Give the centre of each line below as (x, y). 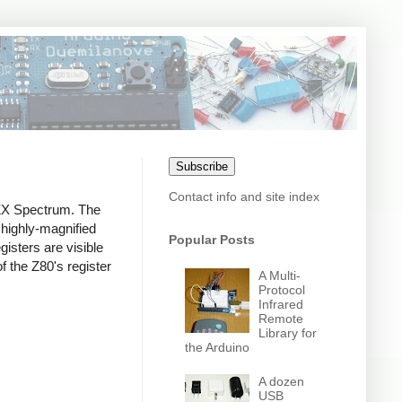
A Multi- (280, 275)
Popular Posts (212, 240)
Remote (281, 318)
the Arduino (217, 347)
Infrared (281, 304)
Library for (288, 332)
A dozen (282, 382)
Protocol (282, 289)
